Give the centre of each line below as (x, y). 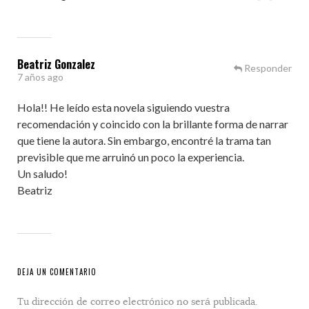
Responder (268, 68)
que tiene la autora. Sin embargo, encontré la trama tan (144, 140)
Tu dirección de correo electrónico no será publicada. (137, 301)
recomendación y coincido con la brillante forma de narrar (153, 124)
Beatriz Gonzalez (56, 64)
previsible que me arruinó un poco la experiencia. (131, 157)
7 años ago (40, 77)
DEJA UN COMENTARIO (57, 272)
